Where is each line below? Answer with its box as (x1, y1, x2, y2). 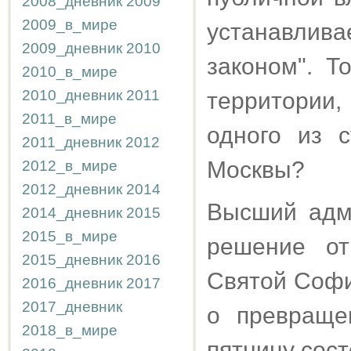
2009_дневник (22, 40, 122, 56)
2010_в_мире (22, 63, 118, 80)
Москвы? (207, 157, 305, 183)
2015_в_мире (22, 228, 118, 244)
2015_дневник (22, 251, 122, 268)
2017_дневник (22, 299, 122, 315)
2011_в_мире (22, 110, 117, 127)
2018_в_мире (22, 322, 118, 338)
